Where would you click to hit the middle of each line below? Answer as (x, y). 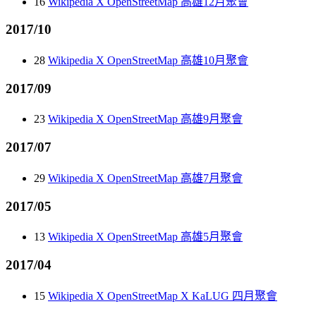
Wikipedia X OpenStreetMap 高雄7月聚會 (145, 178)
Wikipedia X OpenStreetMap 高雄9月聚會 (145, 119)
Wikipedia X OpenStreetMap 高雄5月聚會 (145, 237)
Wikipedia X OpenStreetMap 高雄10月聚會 (148, 60)
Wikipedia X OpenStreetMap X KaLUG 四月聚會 (163, 296)
